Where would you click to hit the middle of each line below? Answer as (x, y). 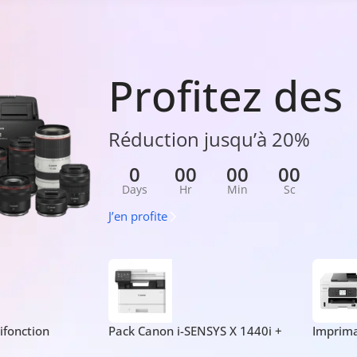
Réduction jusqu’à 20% (210, 139)
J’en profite (138, 216)
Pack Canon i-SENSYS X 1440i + (195, 331)
